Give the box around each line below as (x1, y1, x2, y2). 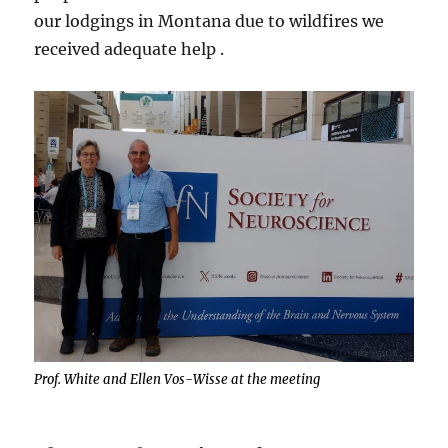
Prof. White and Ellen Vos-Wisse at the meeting (34, 371, 321, 389)
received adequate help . (34, 39, 225, 59)
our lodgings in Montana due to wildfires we (34, 11, 385, 31)
